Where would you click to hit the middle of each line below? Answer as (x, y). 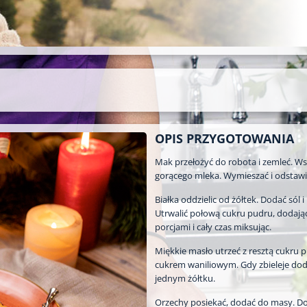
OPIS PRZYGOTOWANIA (224, 138)
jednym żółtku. (185, 278)
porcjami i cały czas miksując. (213, 226)
